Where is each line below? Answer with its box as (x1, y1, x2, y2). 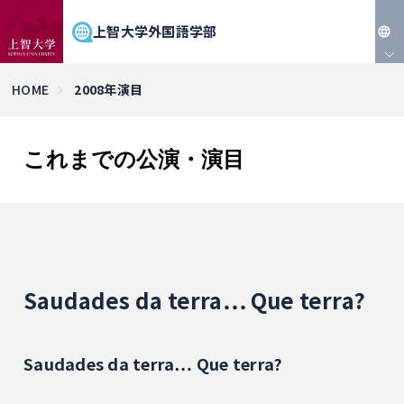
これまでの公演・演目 (23, 148, 244, 171)
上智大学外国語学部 (93, 22, 217, 41)
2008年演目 (74, 80, 142, 98)
